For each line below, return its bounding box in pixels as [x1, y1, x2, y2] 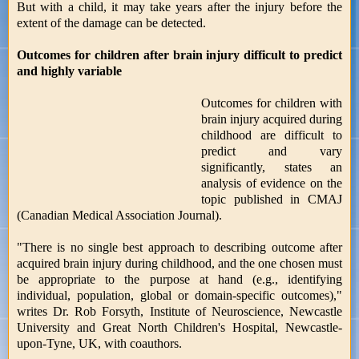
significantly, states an [201, 159, 342, 174]
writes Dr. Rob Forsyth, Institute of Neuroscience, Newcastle [17, 304, 342, 318]
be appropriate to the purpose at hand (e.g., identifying [17, 272, 342, 286]
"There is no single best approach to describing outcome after [17, 240, 342, 254]
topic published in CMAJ [201, 192, 342, 206]
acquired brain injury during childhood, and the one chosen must [17, 256, 342, 270]
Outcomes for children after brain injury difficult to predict [17, 47, 342, 62]
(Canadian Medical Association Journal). [17, 208, 222, 222]
